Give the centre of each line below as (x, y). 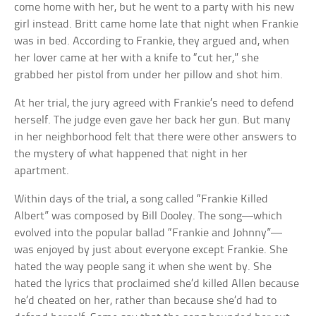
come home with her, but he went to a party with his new (154, 8)
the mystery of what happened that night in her (131, 154)
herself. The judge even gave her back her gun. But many (153, 121)
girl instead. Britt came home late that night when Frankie (157, 25)
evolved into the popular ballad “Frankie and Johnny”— (148, 233)
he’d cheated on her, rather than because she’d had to (146, 301)
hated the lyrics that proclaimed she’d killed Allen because (157, 284)
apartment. (42, 171)
